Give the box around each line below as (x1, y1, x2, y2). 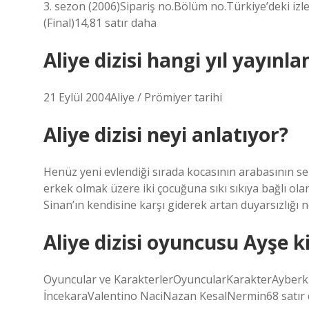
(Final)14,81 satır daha (43, 15, 157, 30)
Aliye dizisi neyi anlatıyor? (43, 121, 288, 148)
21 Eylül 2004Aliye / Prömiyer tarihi (43, 90, 222, 105)
